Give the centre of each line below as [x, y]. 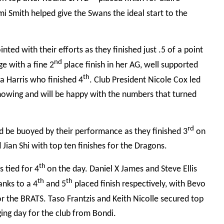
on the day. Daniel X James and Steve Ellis [122, 169]
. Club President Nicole [131, 80]
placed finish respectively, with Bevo [139, 184]
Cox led [187, 80]
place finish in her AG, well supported [130, 65]
